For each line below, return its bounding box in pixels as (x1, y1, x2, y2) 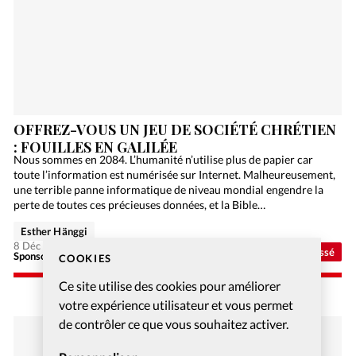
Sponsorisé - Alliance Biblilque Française (14, 250, 202, 263)
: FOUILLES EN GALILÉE (14, 137, 178, 157)
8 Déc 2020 (14, 239, 69, 253)
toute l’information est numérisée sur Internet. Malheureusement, (14, 168, 336, 182)
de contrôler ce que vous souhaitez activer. (58, 316, 288, 332)
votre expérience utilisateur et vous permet (58, 297, 293, 313)
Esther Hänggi (21, 225, 88, 238)
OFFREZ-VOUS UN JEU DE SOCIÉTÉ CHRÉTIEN (14, 119, 337, 139)
